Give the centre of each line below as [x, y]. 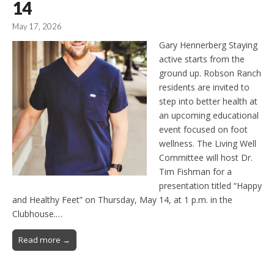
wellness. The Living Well [208, 143]
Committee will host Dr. [206, 157]
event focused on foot [203, 129]
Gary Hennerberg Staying [208, 45]
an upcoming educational [209, 115]
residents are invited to [204, 87]
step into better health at [208, 101]
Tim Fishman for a [195, 171]
